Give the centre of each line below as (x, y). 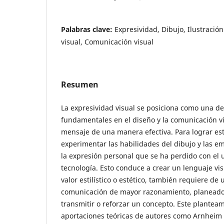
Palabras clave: (88, 29)
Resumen (80, 84)
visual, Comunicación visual (107, 41)
